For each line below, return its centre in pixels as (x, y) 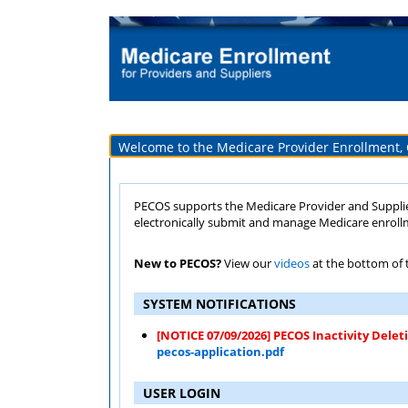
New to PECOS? (178, 264)
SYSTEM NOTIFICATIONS (219, 304)
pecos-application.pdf (220, 352)
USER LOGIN (182, 393)
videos (292, 264)
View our (248, 264)
